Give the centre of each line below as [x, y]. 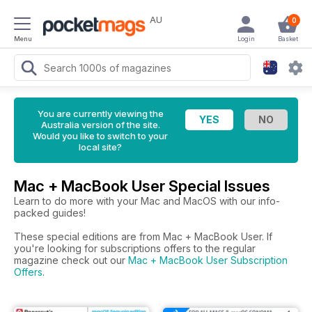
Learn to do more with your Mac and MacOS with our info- [147, 201]
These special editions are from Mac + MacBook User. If [143, 236]
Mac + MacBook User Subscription [208, 260]
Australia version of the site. [100, 125]
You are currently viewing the [100, 114]
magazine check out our [71, 260]
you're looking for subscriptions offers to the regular [135, 248]
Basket [288, 39]
